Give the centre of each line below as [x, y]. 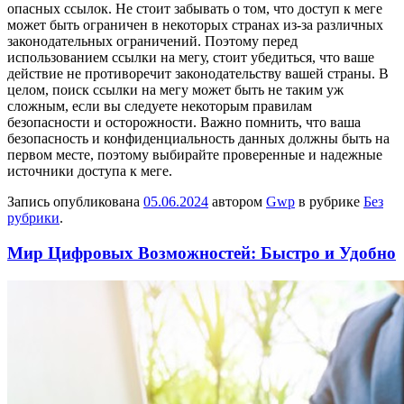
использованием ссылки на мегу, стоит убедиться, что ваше [191, 58]
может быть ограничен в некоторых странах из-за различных [195, 25]
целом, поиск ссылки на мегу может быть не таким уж [175, 90]
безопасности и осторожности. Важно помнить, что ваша [184, 123]
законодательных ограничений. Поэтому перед [152, 41]
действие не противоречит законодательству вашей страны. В [198, 74]
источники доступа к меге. [90, 171]
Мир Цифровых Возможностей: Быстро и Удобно [202, 252]
